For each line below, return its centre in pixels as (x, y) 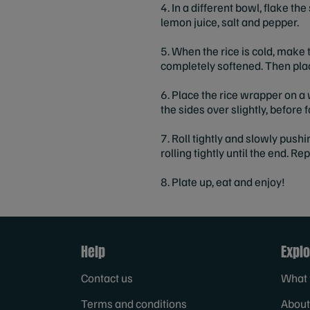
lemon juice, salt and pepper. (230, 21)
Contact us (107, 277)
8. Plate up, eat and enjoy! (223, 181)
